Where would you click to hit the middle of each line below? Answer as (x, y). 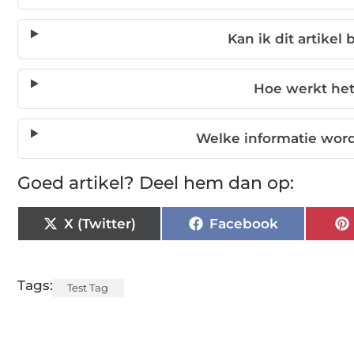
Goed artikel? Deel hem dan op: (156, 183)
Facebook (243, 223)
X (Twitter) (100, 223)
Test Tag (88, 288)
